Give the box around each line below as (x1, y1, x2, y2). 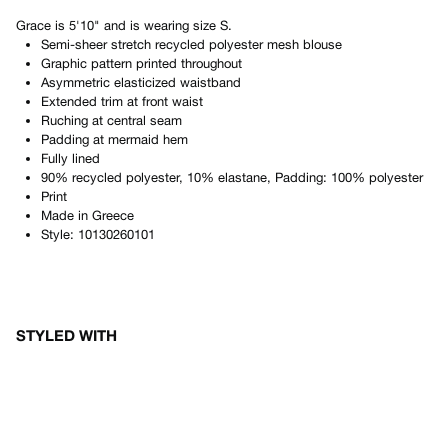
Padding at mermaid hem (41, 132, 188, 147)
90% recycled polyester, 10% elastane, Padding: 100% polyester (41, 170, 423, 185)
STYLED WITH (16, 326, 117, 344)
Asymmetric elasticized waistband (41, 75, 241, 90)
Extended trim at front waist (41, 94, 203, 109)
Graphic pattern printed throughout (41, 56, 242, 71)
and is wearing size (100, 18, 220, 33)
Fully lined (41, 151, 100, 166)
